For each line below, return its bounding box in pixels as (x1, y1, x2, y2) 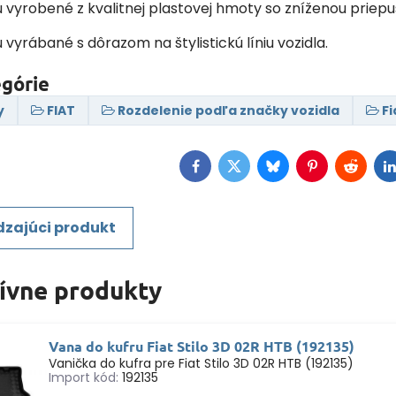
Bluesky (271, 161, 324, 182)
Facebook (194, 161, 264, 182)
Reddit (349, 161, 394, 182)
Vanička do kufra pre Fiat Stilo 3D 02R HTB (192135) (49, 354, 354, 372)
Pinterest (310, 161, 375, 182)
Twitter (232, 161, 284, 182)
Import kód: (49, 369, 119, 386)
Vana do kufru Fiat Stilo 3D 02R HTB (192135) (49, 337, 355, 355)
